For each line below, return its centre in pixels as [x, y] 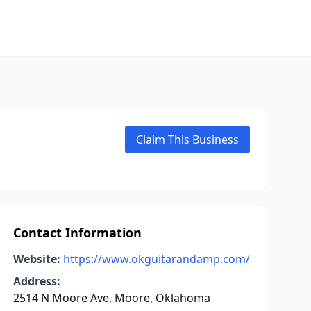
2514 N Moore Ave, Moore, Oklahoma [111, 298]
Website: [36, 259]
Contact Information [77, 233]
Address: [36, 281]
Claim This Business [187, 140]
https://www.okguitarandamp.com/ [156, 259]
